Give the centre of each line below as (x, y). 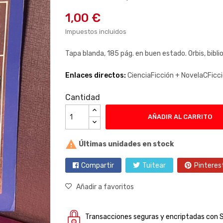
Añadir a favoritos (105, 187)
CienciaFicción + (154, 75)
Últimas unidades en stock (125, 144)
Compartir (97, 166)
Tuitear (154, 166)
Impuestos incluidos (96, 32)
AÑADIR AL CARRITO (180, 117)
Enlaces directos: (96, 75)
